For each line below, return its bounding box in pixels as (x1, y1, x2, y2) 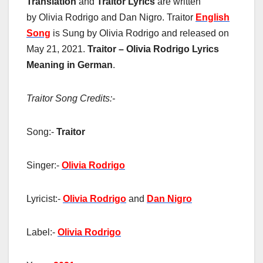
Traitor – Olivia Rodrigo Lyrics (87, 44, 219, 55)
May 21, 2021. (26, 44, 87, 55)
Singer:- (26, 160, 62, 171)
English (195, 12, 230, 23)
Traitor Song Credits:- (26, 93, 115, 104)
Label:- (26, 227, 58, 238)
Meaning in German (26, 60, 113, 70)
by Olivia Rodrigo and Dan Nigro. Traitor (26, 12, 195, 23)
